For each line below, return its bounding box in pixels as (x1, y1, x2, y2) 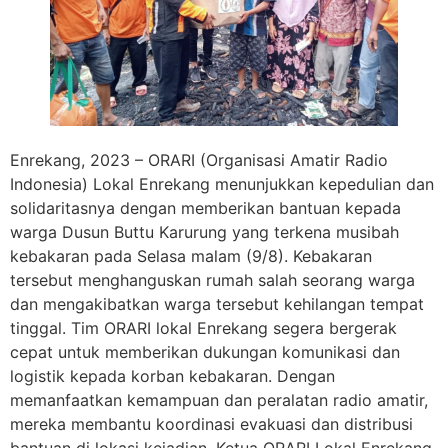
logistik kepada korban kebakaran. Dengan (10, 365, 335, 386)
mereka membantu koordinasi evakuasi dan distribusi (10, 413, 413, 434)
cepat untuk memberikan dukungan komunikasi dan (10, 341, 400, 362)
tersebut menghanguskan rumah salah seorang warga (10, 269, 415, 290)
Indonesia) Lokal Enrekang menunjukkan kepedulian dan (10, 173, 434, 194)
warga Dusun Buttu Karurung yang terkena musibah (10, 221, 399, 242)
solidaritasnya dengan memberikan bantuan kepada (10, 197, 401, 218)
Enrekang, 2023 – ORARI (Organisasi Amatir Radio (10, 149, 388, 170)
